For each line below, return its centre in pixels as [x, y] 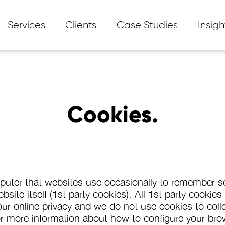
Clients [81, 25]
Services [26, 25]
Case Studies [147, 25]
